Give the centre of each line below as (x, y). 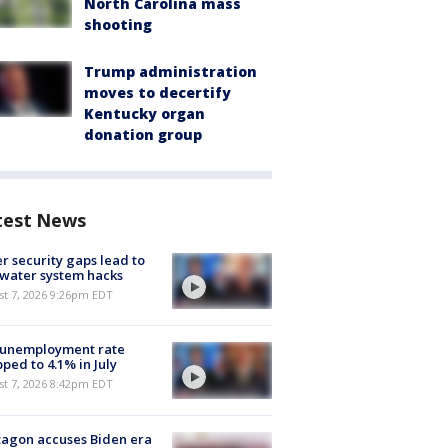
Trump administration (170, 71)
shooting (118, 24)
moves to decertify (157, 92)
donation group (143, 134)
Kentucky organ (144, 113)
